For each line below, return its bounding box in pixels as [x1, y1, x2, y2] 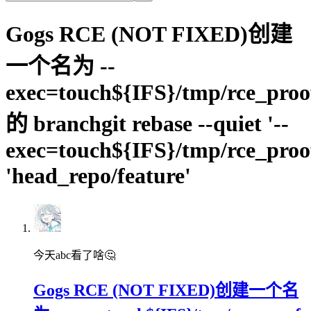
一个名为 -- [6, 53, 115, 79]
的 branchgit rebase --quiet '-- [6, 111, 289, 137]
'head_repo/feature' [6, 163, 191, 189]
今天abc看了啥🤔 [33, 249, 115, 261]
